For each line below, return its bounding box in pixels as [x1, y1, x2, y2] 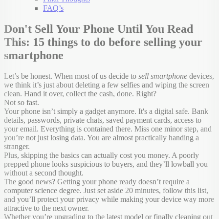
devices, [187, 71, 214, 80]
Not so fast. [4, 98, 39, 107]
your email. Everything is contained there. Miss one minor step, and [4, 124, 212, 133]
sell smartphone [138, 71, 187, 80]
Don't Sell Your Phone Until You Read [4, 22, 193, 35]
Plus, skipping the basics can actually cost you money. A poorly [4, 151, 199, 159]
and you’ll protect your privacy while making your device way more [4, 195, 214, 203]
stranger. [4, 142, 30, 151]
